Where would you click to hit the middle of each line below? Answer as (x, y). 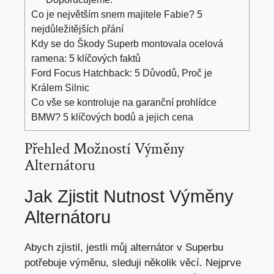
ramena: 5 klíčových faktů (86, 58)
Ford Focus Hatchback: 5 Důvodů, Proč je (122, 73)
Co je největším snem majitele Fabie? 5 (117, 14)
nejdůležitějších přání (77, 29)
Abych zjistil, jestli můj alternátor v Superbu (124, 248)
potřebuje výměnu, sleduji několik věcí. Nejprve (133, 263)
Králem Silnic (60, 88)
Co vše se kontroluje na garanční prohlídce (124, 102)
